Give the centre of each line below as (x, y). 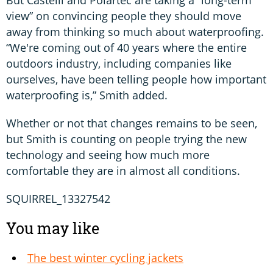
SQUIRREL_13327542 (58, 199)
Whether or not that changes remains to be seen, (132, 123)
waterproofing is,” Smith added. (88, 95)
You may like (53, 229)
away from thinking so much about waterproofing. (135, 32)
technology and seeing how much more (108, 155)
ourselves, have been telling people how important (136, 80)
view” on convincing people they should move (124, 16)
